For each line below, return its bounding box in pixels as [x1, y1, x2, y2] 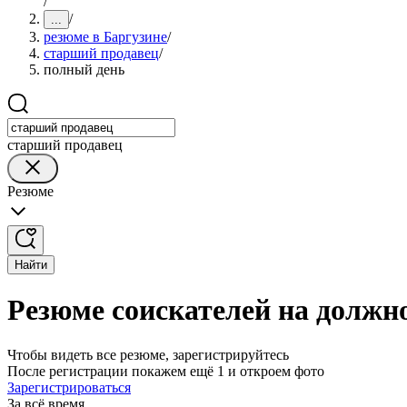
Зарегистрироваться [7, 379, 131, 395]
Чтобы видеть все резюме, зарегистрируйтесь [7, 346, 289, 362]
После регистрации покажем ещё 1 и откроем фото [7, 362, 324, 379]
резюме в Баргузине [44, 29, 167, 45]
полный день [44, 62, 124, 77]
